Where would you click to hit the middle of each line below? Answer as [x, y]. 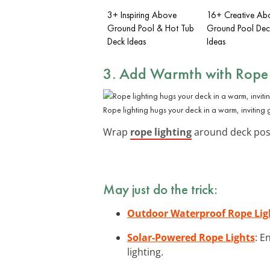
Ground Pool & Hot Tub [151, 28]
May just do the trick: [160, 189]
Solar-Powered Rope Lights [191, 237]
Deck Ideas [127, 41]
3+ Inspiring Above [142, 15]
